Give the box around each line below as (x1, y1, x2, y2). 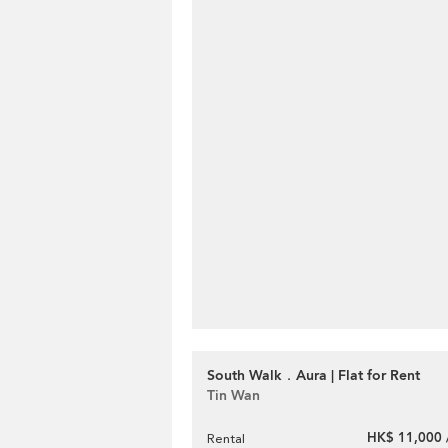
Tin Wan (207, 386, 260, 405)
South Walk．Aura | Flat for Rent (207, 366, 420, 385)
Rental (207, 431, 245, 446)
